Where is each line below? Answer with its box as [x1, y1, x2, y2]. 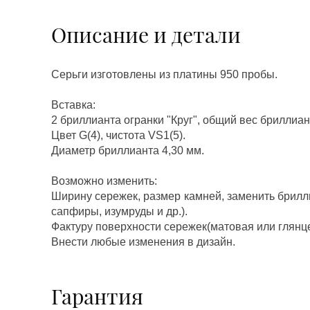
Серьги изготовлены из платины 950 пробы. [51, 69, 277, 80]
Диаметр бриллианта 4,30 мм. [51, 145, 204, 156]
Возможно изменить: [51, 175, 157, 187]
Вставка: [51, 99, 95, 111]
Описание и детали [51, 21, 241, 48]
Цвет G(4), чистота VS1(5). [51, 129, 185, 141]
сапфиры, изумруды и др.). [51, 206, 188, 217]
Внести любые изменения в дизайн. [51, 236, 235, 248]
